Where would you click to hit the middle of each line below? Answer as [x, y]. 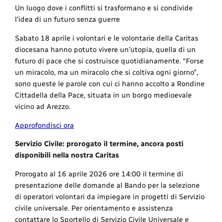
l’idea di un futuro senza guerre [68, 20]
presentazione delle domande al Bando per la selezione [108, 185]
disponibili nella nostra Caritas [67, 155]
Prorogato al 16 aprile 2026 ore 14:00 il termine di [99, 174]
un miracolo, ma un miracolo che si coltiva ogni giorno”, [107, 72]
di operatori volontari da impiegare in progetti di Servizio [110, 196]
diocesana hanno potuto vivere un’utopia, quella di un [106, 49]
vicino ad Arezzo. [43, 106]
